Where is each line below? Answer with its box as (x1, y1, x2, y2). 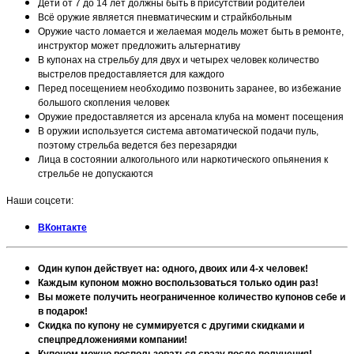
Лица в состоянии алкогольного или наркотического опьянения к (38, 153, 328, 165)
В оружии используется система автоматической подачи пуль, (38, 125, 318, 137)
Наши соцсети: (6, 194, 73, 206)
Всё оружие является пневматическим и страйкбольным (38, 11, 292, 23)
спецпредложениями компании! (38, 333, 187, 345)
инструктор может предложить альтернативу (38, 40, 240, 51)
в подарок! (38, 305, 88, 317)
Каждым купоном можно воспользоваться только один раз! (38, 277, 318, 288)
